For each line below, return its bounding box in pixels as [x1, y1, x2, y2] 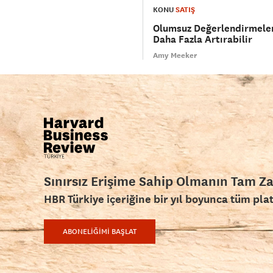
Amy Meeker [153, 51, 197, 61]
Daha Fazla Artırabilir [153, 33, 252, 46]
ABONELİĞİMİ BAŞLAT [63, 227, 136, 237]
